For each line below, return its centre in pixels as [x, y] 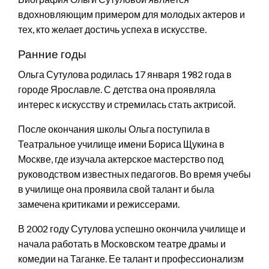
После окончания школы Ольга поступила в [114, 128]
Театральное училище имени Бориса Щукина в [121, 144]
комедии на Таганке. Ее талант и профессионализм [131, 258]
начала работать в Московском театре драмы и [122, 243]
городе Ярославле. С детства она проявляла [117, 89]
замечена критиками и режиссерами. [99, 204]
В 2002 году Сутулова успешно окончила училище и [132, 228]
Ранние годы [52, 53]
